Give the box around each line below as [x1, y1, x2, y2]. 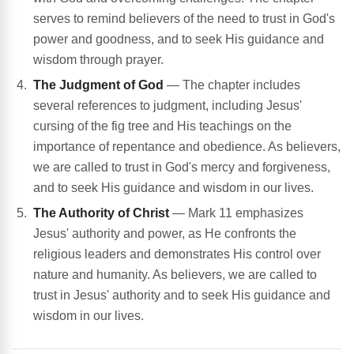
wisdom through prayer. [33, 53, 164, 67]
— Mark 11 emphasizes [169, 206, 303, 220]
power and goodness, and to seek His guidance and [33, 32, 324, 47]
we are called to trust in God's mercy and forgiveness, [33, 160, 330, 175]
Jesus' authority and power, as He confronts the [33, 227, 296, 241]
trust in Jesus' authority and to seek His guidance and [33, 288, 330, 303]
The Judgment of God [33, 78, 164, 92]
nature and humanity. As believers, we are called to [33, 268, 317, 282]
